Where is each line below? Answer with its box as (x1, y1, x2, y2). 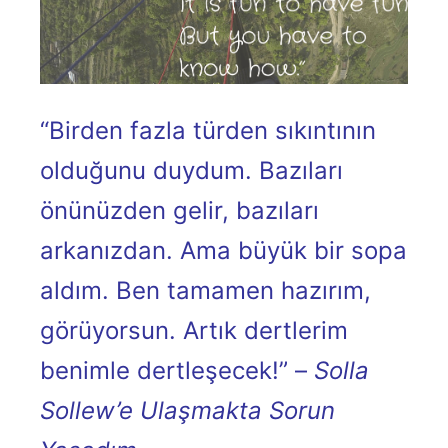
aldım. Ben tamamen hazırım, (40, 275, 371, 305)
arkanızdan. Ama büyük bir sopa (40, 235, 407, 265)
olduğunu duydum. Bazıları (40, 155, 343, 185)
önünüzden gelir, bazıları (40, 195, 319, 225)
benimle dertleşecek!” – (40, 355, 314, 385)
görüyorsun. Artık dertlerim (40, 315, 348, 345)
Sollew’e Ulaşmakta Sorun (40, 395, 335, 425)
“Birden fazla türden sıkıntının (40, 115, 376, 145)
